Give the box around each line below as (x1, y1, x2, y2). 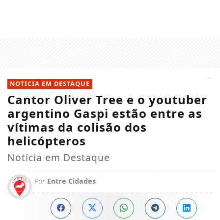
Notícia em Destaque (7, 150, 110, 164)
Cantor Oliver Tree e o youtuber (7, 91, 207, 108)
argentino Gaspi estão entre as (7, 105, 202, 121)
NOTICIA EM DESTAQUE (10, 79, 90, 88)
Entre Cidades (45, 176, 96, 186)
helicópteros (7, 132, 86, 149)
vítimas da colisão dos (7, 118, 147, 135)
